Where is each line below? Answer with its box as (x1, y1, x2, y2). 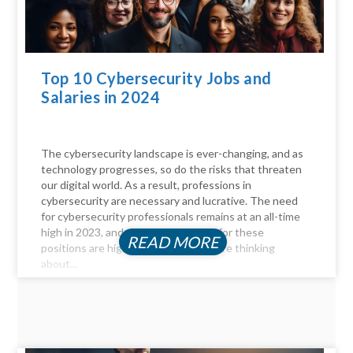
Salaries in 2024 (41, 87, 164, 107)
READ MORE (126, 232, 219, 252)
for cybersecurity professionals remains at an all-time (41, 210, 301, 224)
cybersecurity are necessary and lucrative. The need (41, 194, 299, 208)
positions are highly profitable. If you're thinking (41, 241, 276, 255)
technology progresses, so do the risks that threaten (41, 162, 303, 176)
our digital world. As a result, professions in (41, 178, 252, 192)
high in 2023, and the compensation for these (41, 225, 265, 240)
